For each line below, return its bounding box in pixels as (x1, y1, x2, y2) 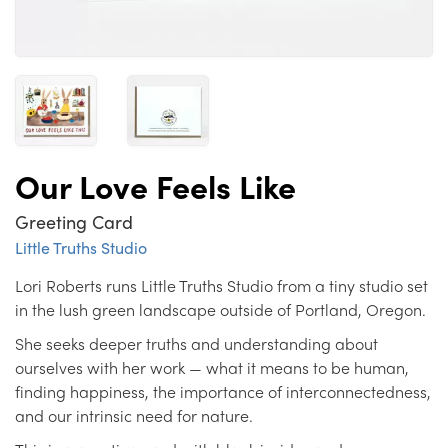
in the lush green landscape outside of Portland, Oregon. (15, 297, 426, 321)
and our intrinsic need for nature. (15, 403, 253, 427)
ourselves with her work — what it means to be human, (15, 355, 409, 379)
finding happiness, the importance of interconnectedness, (15, 379, 431, 403)
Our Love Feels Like (15, 162, 296, 209)
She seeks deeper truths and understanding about (15, 331, 378, 355)
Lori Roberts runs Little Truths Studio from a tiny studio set (15, 273, 428, 297)
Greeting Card (15, 208, 133, 234)
